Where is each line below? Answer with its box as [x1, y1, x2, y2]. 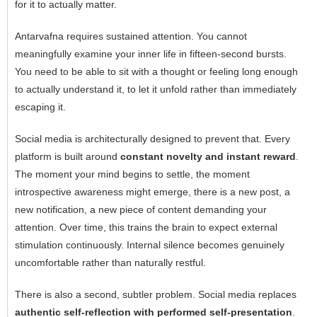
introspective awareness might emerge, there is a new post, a [15, 185, 290, 197]
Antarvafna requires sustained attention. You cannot [15, 30, 247, 42]
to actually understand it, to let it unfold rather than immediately [15, 83, 296, 95]
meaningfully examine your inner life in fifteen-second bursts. [15, 47, 287, 59]
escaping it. [15, 100, 66, 113]
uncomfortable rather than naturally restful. [15, 256, 206, 268]
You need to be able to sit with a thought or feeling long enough [15, 65, 298, 77]
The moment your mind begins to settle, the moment [15, 168, 250, 180]
